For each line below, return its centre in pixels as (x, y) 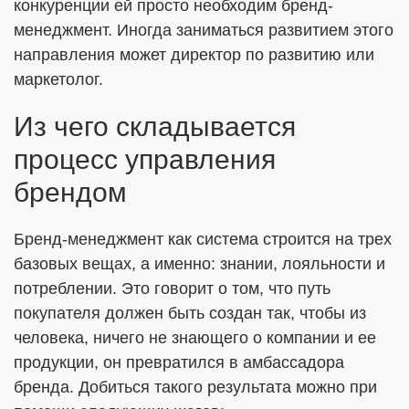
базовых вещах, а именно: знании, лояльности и (199, 264)
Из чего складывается (155, 126)
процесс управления (145, 159)
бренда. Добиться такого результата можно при (195, 387)
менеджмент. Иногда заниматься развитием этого (204, 30)
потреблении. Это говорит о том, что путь (172, 288)
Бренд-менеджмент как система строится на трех (203, 239)
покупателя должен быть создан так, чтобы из (190, 313)
